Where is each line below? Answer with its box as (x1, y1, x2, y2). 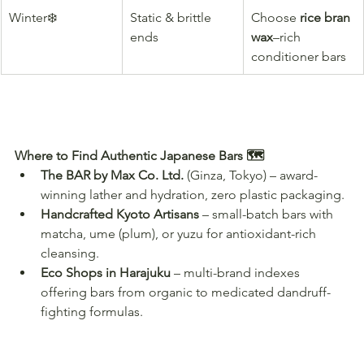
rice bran (300, 9, 353, 25)
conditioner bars (251, 48, 346, 64)
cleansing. (41, 245, 99, 261)
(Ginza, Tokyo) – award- (184, 167, 318, 183)
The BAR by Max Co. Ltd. (41, 167, 184, 183)
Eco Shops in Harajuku (41, 264, 171, 280)
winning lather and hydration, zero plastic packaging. (41, 186, 344, 202)
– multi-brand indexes (171, 264, 303, 280)
